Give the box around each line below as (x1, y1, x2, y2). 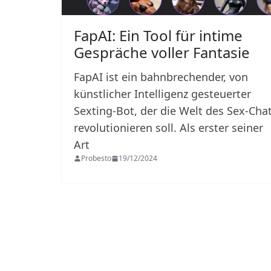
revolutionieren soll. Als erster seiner (74, 120, 263, 135)
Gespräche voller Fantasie (74, 42, 250, 62)
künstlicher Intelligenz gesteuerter (74, 86, 251, 101)
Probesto (81, 152, 111, 163)
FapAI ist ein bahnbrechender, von (74, 69, 248, 84)
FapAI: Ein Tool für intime (74, 25, 243, 45)
